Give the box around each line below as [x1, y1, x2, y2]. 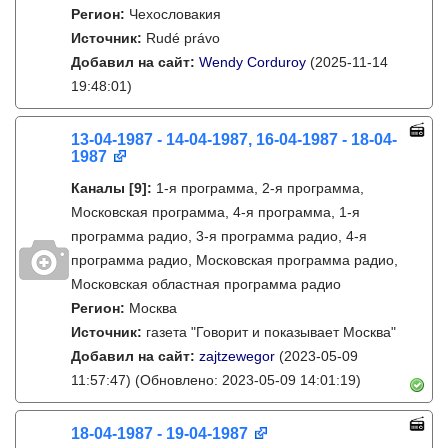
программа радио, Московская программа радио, [71, 252, 398, 268]
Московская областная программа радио [71, 276, 341, 292]
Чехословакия [129, 6, 221, 22]
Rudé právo [146, 30, 220, 46]
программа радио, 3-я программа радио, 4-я [71, 228, 367, 244]
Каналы [71, 180, 125, 196]
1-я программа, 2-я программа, [156, 180, 364, 196]
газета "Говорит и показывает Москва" [146, 324, 396, 340]
